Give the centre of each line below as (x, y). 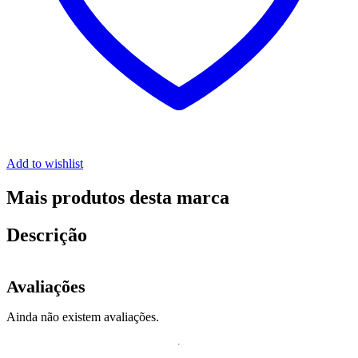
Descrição (47, 235)
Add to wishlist (45, 163)
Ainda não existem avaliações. (83, 317)
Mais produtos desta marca (118, 197)
